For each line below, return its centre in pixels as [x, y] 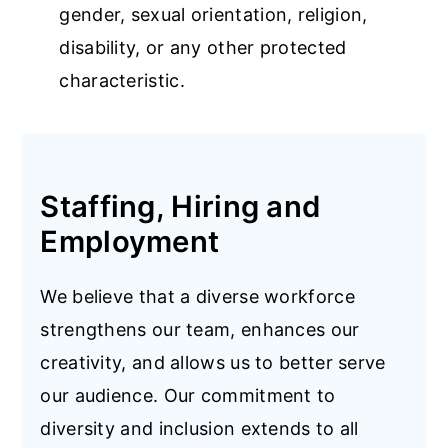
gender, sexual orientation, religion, [213, 14]
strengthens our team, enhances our [200, 329]
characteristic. [122, 80]
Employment [130, 241]
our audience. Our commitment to [188, 395]
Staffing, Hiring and [180, 206]
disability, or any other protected [203, 47]
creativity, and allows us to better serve [213, 362]
